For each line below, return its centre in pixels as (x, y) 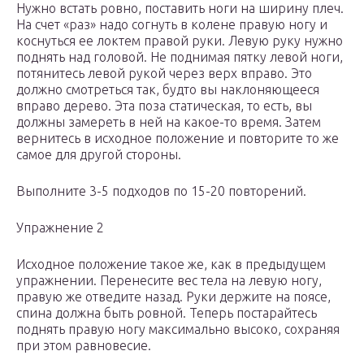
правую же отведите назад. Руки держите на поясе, (173, 297)
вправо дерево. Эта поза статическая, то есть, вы (164, 106)
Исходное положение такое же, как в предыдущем (171, 264)
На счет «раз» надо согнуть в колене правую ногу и (172, 25)
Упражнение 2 (60, 228)
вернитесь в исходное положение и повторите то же (178, 139)
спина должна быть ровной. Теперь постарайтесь (167, 313)
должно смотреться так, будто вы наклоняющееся (168, 90)
